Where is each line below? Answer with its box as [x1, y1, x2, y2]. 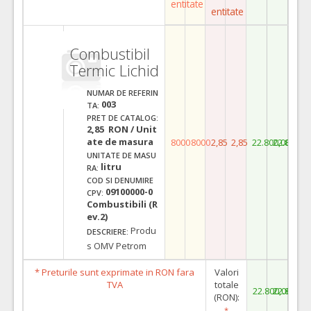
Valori [214, 265, 239, 278]
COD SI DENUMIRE [87, 174, 153, 185]
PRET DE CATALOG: [87, 112, 158, 123]
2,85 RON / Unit [87, 122, 157, 135]
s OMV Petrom [87, 239, 146, 252]
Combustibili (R [87, 197, 158, 210]
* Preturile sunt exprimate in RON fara [35, 265, 194, 278]
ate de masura [87, 135, 153, 148]
